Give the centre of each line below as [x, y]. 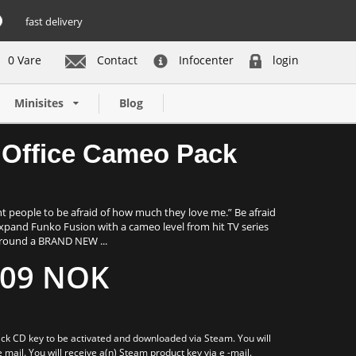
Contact [116, 60]
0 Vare [25, 60]
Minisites [39, 103]
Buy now [175, 79]
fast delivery [54, 21]
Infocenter [205, 60]
